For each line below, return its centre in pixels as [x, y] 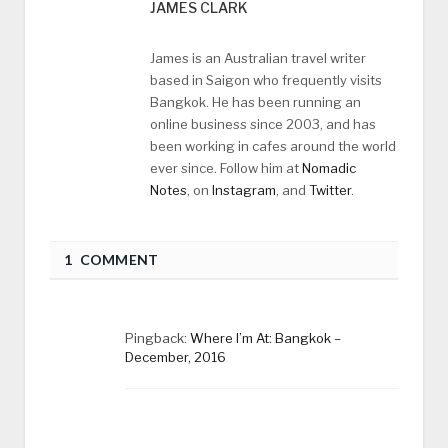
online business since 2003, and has [263, 123]
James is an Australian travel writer [258, 57]
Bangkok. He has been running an [255, 101]
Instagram [244, 189]
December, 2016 [175, 356]
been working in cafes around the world [273, 145]
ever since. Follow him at [226, 167]
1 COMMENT [111, 259]
